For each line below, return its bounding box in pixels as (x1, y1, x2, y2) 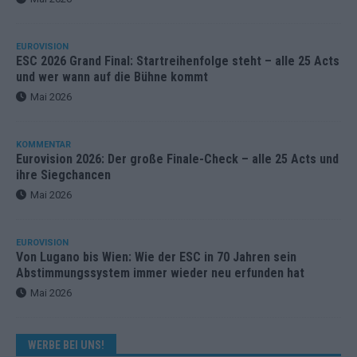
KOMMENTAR (16, 139, 71, 151)
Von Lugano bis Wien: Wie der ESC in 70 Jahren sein (16, 249, 296, 265)
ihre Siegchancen (16, 167, 111, 183)
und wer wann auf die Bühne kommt (16, 69, 208, 85)
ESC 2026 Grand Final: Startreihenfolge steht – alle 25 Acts (16, 53, 339, 69)
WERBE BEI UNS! (28, 339, 104, 352)
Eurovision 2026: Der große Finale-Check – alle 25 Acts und (16, 151, 339, 167)
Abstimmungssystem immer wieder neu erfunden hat (16, 265, 304, 281)
